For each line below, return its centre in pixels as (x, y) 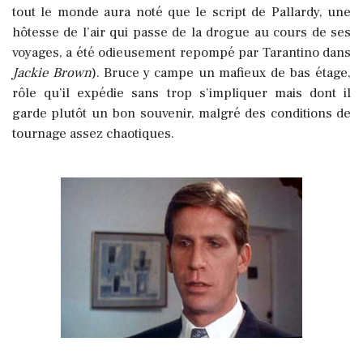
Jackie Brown (52, 73)
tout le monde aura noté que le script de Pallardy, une (181, 13)
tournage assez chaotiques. (93, 134)
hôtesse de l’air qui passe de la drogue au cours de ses (181, 33)
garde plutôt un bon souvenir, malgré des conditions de (181, 114)
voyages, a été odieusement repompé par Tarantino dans (181, 53)
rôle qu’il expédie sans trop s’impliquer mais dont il (181, 94)
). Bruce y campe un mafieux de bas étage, (221, 73)
